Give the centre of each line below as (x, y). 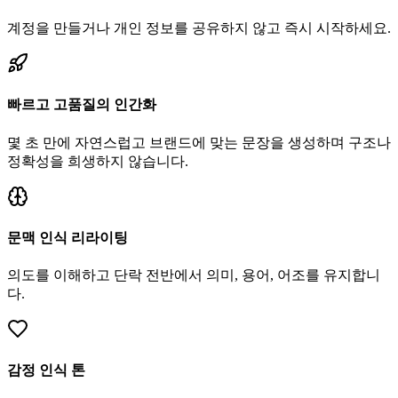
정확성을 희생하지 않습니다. (98, 161)
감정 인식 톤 (46, 370)
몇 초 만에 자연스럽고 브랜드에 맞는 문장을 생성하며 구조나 (199, 142)
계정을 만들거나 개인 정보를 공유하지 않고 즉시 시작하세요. (199, 28)
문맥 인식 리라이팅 (68, 237)
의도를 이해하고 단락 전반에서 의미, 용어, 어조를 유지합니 (194, 275)
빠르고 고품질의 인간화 (82, 105)
